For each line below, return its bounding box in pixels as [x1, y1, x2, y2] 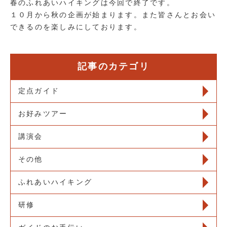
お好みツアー [18, 109, 68, 118]
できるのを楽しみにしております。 [10, 23, 142, 31]
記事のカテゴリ [78, 61, 149, 71]
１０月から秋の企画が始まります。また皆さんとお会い [10, 11, 216, 19]
